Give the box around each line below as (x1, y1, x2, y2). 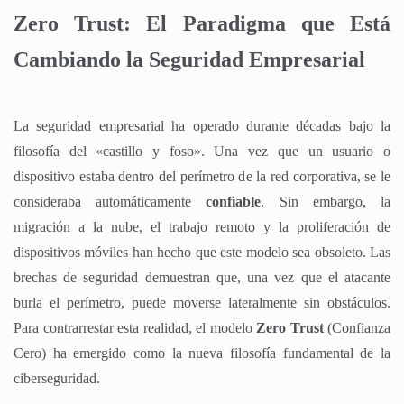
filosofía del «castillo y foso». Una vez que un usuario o (14, 142, 390, 159)
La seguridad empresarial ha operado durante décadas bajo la (14, 117, 390, 133)
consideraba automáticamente (14, 193, 207, 209)
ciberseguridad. (14, 370, 100, 386)
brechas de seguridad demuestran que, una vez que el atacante (14, 269, 390, 285)
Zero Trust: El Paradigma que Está (14, 11, 390, 35)
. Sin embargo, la (261, 193, 391, 209)
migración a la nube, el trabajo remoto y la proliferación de (14, 218, 390, 234)
